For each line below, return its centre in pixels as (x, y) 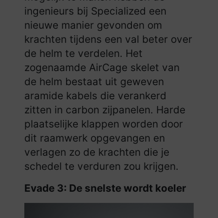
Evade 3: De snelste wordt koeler (105, 188)
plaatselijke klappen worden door (104, 124)
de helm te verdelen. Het (83, 54)
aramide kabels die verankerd (95, 96)
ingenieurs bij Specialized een (95, 11)
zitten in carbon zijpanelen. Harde (105, 110)
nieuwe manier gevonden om (93, 25)
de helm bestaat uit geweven (94, 82)
